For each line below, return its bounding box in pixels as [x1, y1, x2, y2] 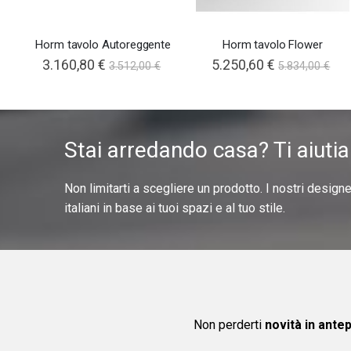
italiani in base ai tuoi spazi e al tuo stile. [64, 201, 285, 216]
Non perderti [193, 317, 265, 332]
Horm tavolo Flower [223, 38, 323, 52]
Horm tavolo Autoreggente [35, 38, 171, 52]
